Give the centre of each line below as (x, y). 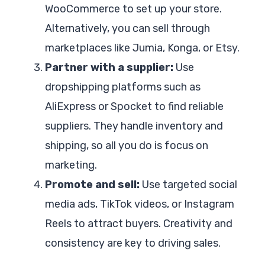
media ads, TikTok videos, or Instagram (140, 204)
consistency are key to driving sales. (133, 243)
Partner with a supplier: (109, 67)
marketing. (71, 165)
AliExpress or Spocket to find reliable (134, 106)
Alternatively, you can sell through (127, 28)
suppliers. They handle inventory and (134, 126)
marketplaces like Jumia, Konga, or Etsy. (142, 48)
